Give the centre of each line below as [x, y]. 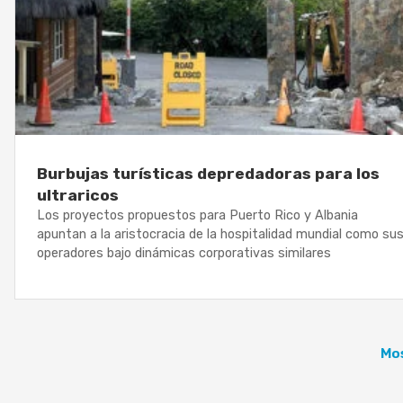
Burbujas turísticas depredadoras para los [208, 174]
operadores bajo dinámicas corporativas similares [184, 254]
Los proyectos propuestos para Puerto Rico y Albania [197, 216]
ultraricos [80, 196]
